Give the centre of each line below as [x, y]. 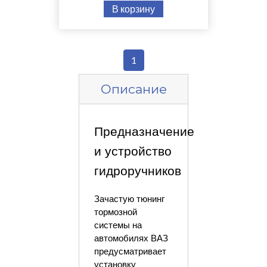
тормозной [115, 212]
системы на [118, 225]
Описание [133, 89]
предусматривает [130, 251]
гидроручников [137, 171]
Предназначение [144, 131]
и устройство [133, 151]
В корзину [133, 8]
